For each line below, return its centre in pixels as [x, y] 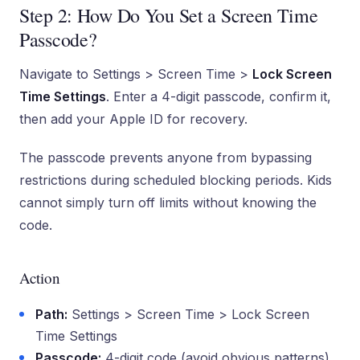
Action [40, 278]
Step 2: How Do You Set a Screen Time [169, 15]
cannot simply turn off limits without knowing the [168, 202]
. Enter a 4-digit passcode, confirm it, [219, 96]
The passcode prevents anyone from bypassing [166, 157]
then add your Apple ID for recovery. [133, 119]
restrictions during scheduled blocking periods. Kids [176, 180]
